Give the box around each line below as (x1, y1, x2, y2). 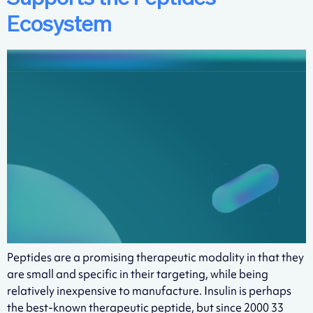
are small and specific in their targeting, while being (7, 265, 268, 282)
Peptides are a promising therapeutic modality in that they (7, 249, 304, 265)
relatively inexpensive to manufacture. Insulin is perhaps (7, 282, 291, 298)
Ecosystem (7, 13, 112, 36)
